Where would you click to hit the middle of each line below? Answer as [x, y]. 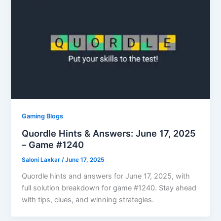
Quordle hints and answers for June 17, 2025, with [106, 176]
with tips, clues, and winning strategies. [88, 200]
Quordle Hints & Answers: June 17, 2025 [109, 133]
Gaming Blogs [43, 116]
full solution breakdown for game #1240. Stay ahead [109, 188]
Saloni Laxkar [42, 160]
